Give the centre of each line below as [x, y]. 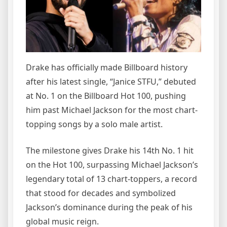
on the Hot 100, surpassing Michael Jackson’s [112, 165]
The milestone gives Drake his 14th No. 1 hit [110, 151]
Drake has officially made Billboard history [107, 68]
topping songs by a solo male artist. [94, 124]
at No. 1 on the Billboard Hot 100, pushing [106, 96]
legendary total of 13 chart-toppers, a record [111, 179]
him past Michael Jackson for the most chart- [112, 110]
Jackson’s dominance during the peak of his [109, 207]
